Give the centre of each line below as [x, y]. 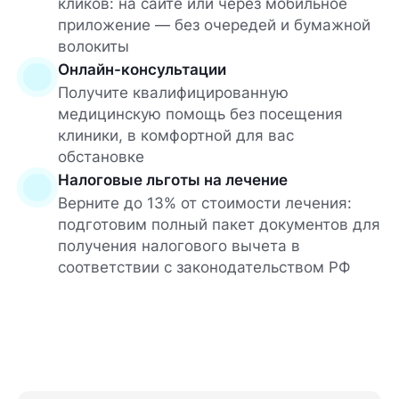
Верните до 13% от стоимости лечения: [204, 203]
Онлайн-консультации [142, 69]
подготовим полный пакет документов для [219, 224]
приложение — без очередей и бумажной [214, 24]
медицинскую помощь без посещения [200, 114]
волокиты [93, 46]
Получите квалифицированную [173, 92]
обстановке [101, 156]
